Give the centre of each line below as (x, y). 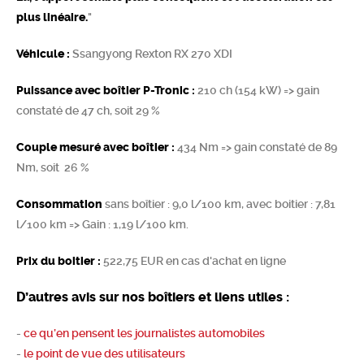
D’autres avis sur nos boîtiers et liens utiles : (153, 297)
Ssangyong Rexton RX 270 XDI (151, 54)
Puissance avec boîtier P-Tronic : (106, 91)
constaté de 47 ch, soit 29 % (88, 110)
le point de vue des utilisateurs (104, 353)
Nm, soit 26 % (53, 167)
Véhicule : (43, 54)
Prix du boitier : (58, 261)
